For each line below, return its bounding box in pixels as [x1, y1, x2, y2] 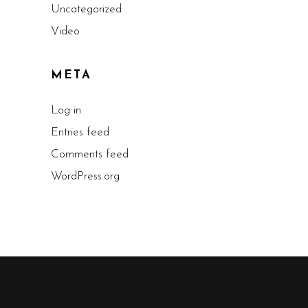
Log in [51, 104, 81, 116]
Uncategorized [51, 3, 122, 15]
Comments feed [51, 148, 129, 160]
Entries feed [51, 126, 109, 138]
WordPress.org [51, 170, 120, 182]
